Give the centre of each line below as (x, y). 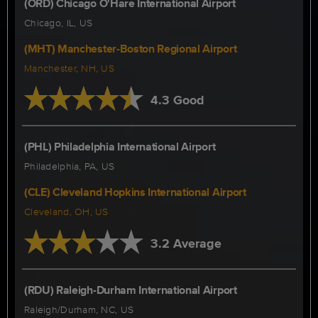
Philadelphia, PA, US (70, 166)
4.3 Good (177, 100)
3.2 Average (186, 243)
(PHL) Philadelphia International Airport (120, 147)
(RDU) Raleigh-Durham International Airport (131, 290)
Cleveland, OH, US (66, 212)
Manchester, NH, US (70, 68)
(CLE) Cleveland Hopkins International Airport (135, 192)
